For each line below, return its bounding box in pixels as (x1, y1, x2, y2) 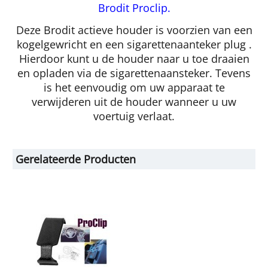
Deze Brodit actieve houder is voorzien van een (16, 23, 252, 38)
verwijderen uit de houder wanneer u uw (32, 95, 236, 109)
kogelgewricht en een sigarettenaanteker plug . (16, 37, 252, 52)
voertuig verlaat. (93, 109, 175, 124)
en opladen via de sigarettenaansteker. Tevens (17, 66, 251, 81)
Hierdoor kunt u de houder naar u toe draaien (19, 51, 249, 66)
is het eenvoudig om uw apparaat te (43, 80, 225, 95)
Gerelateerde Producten (16, 152, 136, 167)
